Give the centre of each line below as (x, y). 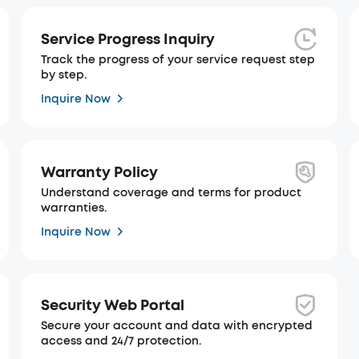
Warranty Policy (99, 172)
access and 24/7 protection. (121, 341)
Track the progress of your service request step (177, 60)
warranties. (74, 208)
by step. (64, 75)
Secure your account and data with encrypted (176, 326)
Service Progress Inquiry (127, 39)
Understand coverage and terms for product (171, 193)
